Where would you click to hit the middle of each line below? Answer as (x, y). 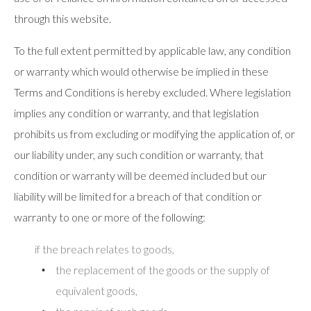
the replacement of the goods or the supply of (163, 270)
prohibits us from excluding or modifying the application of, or (154, 134)
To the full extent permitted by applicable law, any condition (152, 50)
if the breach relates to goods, (104, 249)
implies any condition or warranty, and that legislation (136, 113)
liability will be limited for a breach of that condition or (138, 196)
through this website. (62, 18)
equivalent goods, (96, 291)
